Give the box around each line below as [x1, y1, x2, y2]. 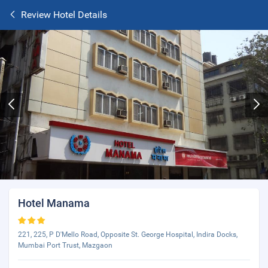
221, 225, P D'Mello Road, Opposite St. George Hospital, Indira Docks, [18, 230, 237, 239]
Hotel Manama [18, 197, 90, 209]
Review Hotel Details [21, 9, 107, 20]
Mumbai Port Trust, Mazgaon [18, 241, 112, 249]
